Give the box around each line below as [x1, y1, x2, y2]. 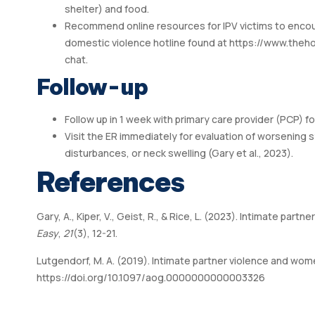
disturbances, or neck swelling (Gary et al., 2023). [65, 146, 293, 160]
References [37, 165, 184, 200]
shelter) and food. [65, 2, 149, 16]
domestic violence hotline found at [65, 36, 229, 50]
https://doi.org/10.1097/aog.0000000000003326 [37, 270, 265, 284]
